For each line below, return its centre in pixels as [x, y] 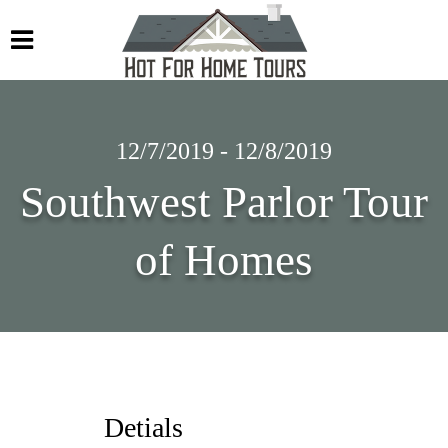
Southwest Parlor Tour [224, 202]
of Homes [224, 260]
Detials [143, 427]
